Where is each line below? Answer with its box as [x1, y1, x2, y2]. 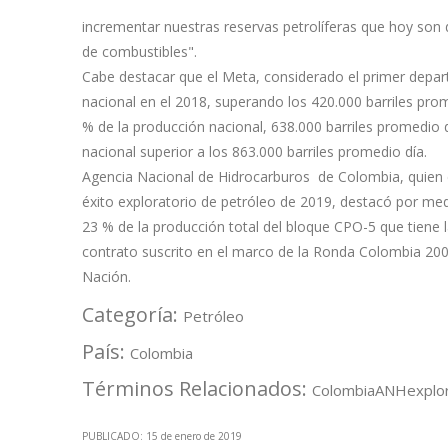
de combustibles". [82, 42, 197, 62]
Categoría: [82, 301, 183, 329]
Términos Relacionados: [82, 375, 312, 403]
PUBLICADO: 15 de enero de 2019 [82, 429, 242, 444]
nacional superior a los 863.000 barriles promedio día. [82, 142, 427, 162]
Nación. [82, 267, 131, 287]
